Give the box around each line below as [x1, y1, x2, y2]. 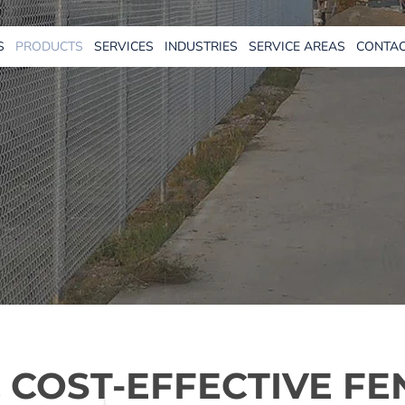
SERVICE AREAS [248, 38, 345, 55]
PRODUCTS [14, 38, 83, 55]
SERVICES [93, 38, 154, 55]
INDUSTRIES [164, 38, 238, 55]
